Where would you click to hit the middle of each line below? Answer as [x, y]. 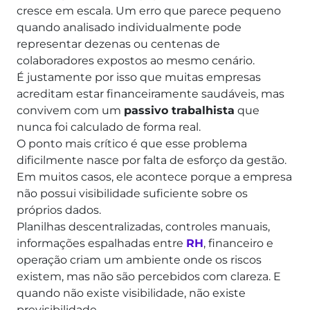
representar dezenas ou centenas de [118, 44]
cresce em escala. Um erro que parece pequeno [149, 11]
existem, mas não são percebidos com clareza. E [149, 277]
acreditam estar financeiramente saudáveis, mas [151, 94]
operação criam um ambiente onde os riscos [139, 260]
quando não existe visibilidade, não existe [131, 293]
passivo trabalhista [179, 111]
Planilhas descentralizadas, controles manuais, [143, 227]
